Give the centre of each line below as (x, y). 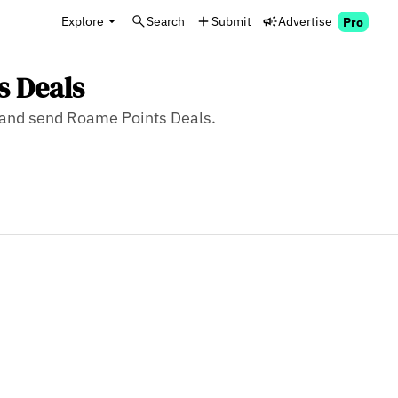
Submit (231, 21)
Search (166, 21)
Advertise (305, 21)
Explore (83, 21)
